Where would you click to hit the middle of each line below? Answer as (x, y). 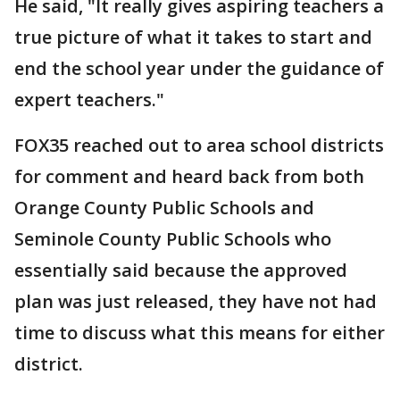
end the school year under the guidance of (199, 68)
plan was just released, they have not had (196, 301)
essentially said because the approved (181, 270)
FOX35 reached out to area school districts (199, 145)
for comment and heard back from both (189, 176)
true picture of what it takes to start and (193, 37)
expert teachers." (89, 100)
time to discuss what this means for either (200, 333)
